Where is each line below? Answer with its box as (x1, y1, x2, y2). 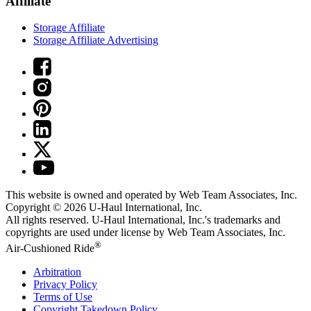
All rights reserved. (6, 214, 92, 226)
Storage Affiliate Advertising (33, 34, 158, 47)
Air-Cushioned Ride (6, 242, 94, 254)
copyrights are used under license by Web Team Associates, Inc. (6, 226, 285, 239)
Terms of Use (33, 290, 92, 303)
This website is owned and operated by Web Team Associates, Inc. (6, 189, 297, 201)
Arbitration (33, 265, 81, 278)
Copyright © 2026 (6, 201, 89, 214)
